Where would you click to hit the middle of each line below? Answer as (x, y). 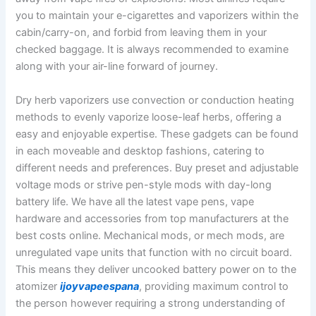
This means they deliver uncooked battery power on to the (156, 269)
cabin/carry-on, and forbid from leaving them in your (141, 33)
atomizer (38, 286)
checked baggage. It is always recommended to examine (152, 50)
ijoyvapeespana (100, 286)
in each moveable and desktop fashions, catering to (140, 151)
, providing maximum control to (214, 286)
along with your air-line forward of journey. (117, 67)
